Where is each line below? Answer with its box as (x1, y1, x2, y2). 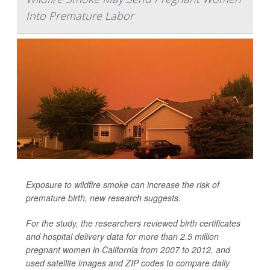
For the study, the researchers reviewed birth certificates (26, 216, 240, 229)
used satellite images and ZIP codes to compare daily (26, 256, 230, 269)
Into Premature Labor (26, 8, 134, 23)
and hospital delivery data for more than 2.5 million (26, 230, 219, 242)
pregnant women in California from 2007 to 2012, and (26, 243, 230, 256)
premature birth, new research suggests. (26, 191, 181, 204)
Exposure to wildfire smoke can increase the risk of (26, 178, 219, 190)
